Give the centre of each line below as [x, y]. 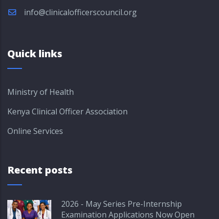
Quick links [35, 54]
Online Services [35, 131]
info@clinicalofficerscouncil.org [79, 12]
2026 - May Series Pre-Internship [121, 204]
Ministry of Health [41, 92]
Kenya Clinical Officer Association [67, 111]
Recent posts [40, 170]
